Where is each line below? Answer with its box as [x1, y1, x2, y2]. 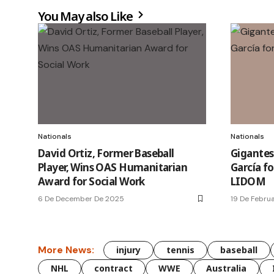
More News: [38, 243, 94, 257]
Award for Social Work [38, 174, 145, 188]
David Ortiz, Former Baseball [38, 146, 174, 160]
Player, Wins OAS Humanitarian [38, 160, 188, 174]
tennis [166, 243, 194, 256]
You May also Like [38, 7, 135, 24]
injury [116, 243, 141, 256]
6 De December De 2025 [38, 193, 124, 204]
